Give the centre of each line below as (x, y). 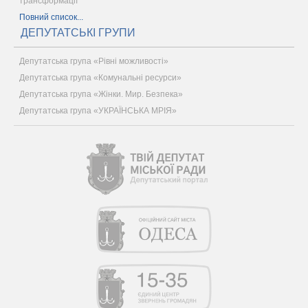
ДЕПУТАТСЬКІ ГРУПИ (78, 33)
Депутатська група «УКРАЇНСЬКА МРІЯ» (98, 111)
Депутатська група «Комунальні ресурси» (100, 78)
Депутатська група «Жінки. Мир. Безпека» (101, 94)
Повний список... (51, 17)
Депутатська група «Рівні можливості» (94, 61)
